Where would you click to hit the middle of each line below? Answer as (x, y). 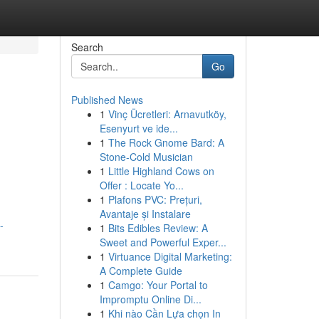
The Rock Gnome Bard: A (166, 142)
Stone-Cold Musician (146, 157)
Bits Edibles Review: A (158, 228)
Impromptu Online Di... (150, 299)
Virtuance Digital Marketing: (170, 256)
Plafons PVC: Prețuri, (155, 199)
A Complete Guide (141, 271)
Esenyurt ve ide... (138, 128)
